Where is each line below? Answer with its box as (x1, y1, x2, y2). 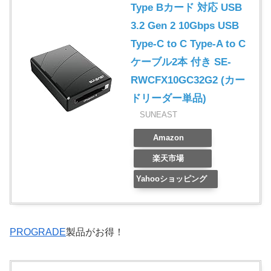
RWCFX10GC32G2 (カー (131, 74, 245, 87)
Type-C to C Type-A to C (131, 38, 246, 50)
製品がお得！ (66, 227, 124, 238)
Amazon (152, 133, 184, 143)
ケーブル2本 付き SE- (131, 56, 231, 68)
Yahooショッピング (135, 174, 207, 184)
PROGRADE (10, 227, 66, 238)
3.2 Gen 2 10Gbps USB (131, 20, 239, 32)
